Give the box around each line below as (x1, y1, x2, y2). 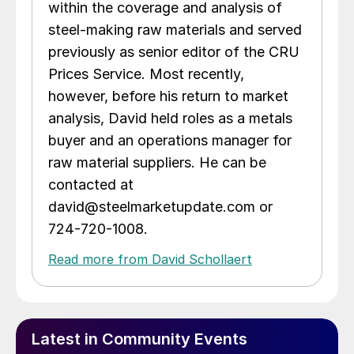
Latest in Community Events (32, 330, 247, 349)
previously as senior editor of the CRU (48, 43, 299, 61)
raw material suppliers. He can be (48, 154, 266, 171)
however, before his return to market (48, 88, 288, 105)
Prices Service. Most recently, (48, 66, 244, 83)
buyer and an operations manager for (48, 132, 292, 149)
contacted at (48, 176, 134, 194)
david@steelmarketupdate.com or (48, 198, 273, 216)
